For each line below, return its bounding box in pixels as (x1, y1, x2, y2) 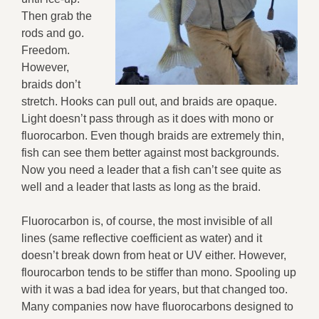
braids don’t (21, 78, 80, 90)
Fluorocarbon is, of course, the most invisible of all (21, 214, 273, 227)
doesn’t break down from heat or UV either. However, (21, 249, 286, 261)
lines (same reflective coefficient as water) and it (21, 231, 262, 244)
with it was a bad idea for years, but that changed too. (21, 283, 288, 296)
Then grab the (21, 9, 92, 22)
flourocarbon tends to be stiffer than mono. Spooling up (21, 266, 296, 278)
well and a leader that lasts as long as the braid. (21, 180, 261, 193)
